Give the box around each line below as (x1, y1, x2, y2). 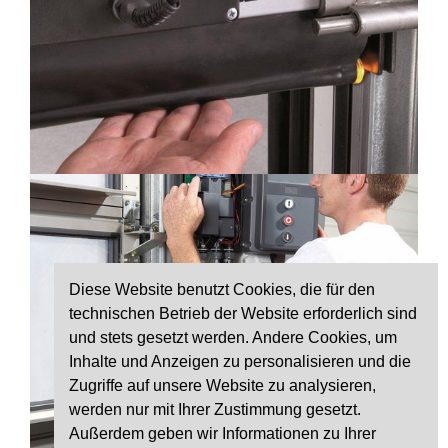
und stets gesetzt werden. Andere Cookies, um (69, 328, 397, 346)
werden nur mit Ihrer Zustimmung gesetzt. (69, 400, 361, 418)
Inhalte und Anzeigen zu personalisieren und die (69, 352, 411, 370)
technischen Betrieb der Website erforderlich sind (69, 304, 417, 322)
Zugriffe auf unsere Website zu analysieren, (69, 376, 376, 394)
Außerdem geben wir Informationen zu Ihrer (69, 424, 376, 442)
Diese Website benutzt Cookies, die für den (69, 280, 375, 298)
